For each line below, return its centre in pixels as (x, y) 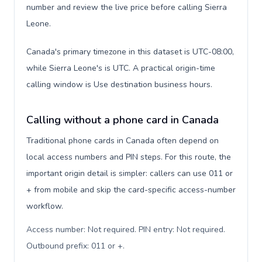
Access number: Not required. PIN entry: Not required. (126, 230)
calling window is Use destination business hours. (119, 85)
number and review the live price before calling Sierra (127, 7)
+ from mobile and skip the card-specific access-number (131, 190)
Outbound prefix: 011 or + (75, 246)
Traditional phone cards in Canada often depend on (123, 141)
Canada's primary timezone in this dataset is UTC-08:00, (130, 52)
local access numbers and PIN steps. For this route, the (129, 157)
